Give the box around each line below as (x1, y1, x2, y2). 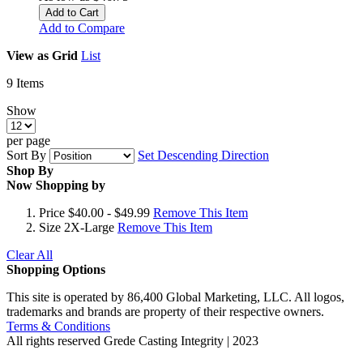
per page (6, 134, 50, 147)
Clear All (6, 248, 53, 262)
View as (6, 49, 49, 62)
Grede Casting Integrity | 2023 (104, 334, 258, 348)
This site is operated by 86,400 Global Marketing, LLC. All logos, (6, 290, 344, 304)
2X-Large (64, 220, 114, 234)
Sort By (6, 148, 46, 162)
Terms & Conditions (6, 319, 110, 333)
